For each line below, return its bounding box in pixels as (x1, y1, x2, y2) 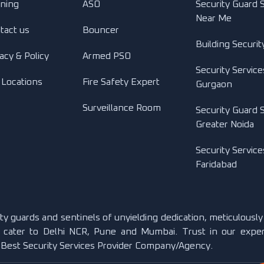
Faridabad (195, 160, 237, 169)
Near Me (195, 14, 232, 23)
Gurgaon (195, 80, 232, 89)
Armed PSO (82, 51, 131, 61)
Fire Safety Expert (82, 77, 160, 87)
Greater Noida (195, 120, 254, 129)
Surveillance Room (82, 103, 161, 113)
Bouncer (82, 25, 119, 35)
